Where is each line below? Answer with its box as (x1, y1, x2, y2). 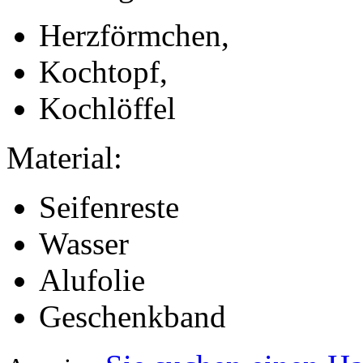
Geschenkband (39, 298, 226, 334)
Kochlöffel (39, 90, 176, 126)
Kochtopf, (39, 53, 168, 89)
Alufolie (39, 262, 145, 297)
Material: (6, 139, 122, 175)
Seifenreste (39, 189, 179, 224)
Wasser (39, 225, 129, 261)
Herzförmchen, (39, 17, 229, 53)
